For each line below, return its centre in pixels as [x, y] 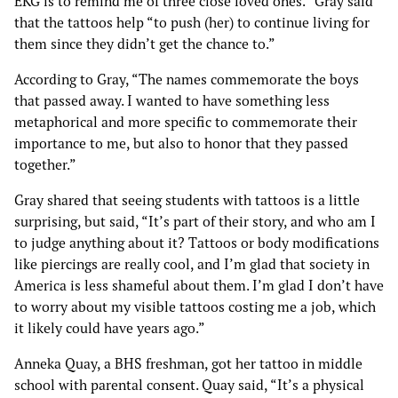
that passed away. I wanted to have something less [172, 100]
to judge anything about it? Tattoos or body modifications [197, 242]
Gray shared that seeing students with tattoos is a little [187, 199]
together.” [45, 164]
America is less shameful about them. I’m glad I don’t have [199, 285]
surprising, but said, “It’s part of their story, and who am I [195, 221]
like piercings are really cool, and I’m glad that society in [192, 263]
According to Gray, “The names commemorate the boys [187, 79]
